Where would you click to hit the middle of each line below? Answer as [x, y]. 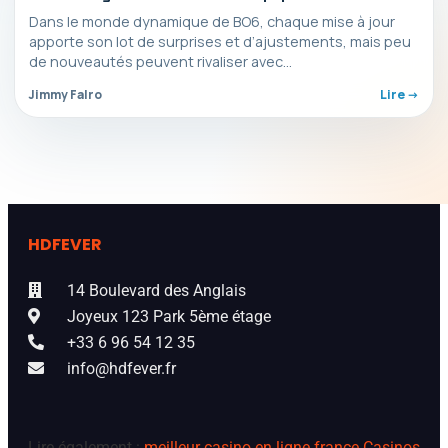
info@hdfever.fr [121, 368]
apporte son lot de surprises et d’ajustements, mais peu [220, 41]
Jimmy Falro [65, 94]
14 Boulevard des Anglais [156, 290]
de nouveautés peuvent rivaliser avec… [160, 61]
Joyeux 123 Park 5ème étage [169, 316]
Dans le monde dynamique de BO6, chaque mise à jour [212, 21]
